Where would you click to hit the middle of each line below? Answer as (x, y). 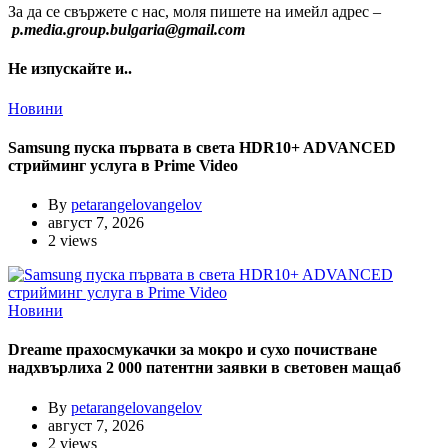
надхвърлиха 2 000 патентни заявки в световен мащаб (204, 368)
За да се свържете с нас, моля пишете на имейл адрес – (194, 11)
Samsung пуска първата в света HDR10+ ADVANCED (202, 147)
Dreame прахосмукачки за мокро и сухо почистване (192, 350)
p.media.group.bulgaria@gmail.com (128, 29)
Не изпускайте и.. (70, 69)
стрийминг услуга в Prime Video (123, 165)
